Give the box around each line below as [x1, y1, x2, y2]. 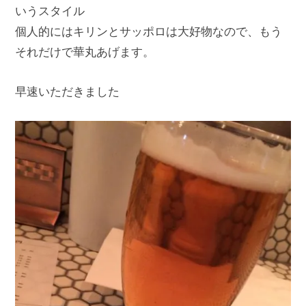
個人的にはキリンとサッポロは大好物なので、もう [15, 23, 282, 39]
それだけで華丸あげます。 [15, 43, 154, 59]
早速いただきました [15, 83, 120, 99]
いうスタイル [15, 2, 85, 18]
